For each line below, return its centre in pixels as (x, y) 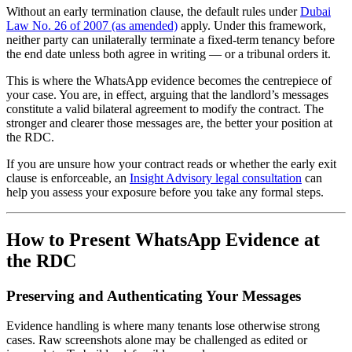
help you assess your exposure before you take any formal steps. (165, 192)
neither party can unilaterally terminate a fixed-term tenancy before (170, 39)
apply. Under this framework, (252, 25)
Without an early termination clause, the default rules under (153, 11)
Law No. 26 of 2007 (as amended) (92, 25)
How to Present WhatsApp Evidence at (163, 239)
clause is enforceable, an (68, 178)
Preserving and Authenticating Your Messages (154, 295)
